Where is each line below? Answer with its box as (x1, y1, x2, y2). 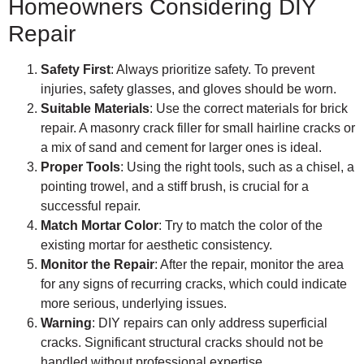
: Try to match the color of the (158, 219, 323, 233)
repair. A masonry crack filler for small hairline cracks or (41, 121, 355, 136)
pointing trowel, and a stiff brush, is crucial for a (41, 180, 309, 194)
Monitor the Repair (41, 258, 154, 272)
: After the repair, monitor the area (154, 258, 344, 272)
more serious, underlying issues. (41, 297, 227, 311)
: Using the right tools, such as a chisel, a (120, 160, 354, 175)
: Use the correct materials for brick (149, 102, 348, 116)
